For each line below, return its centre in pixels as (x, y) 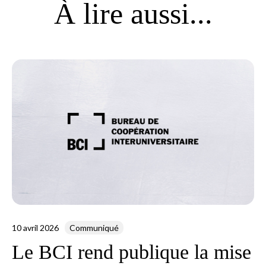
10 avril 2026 (35, 227)
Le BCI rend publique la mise (132, 252)
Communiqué (94, 227)
